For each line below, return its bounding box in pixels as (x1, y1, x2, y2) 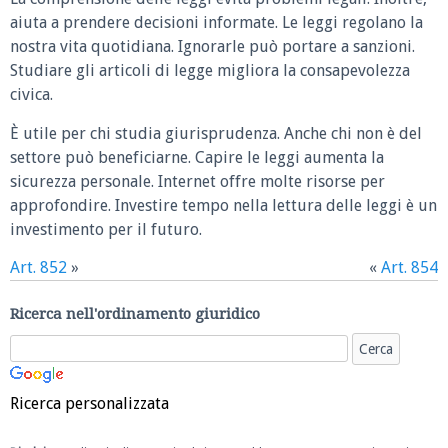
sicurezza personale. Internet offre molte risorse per (10, 171, 385, 191)
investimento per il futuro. (10, 219, 202, 239)
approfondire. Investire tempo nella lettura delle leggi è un (10, 195, 437, 215)
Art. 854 (381, 258, 438, 278)
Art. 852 (10, 258, 67, 278)
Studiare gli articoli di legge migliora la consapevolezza (10, 61, 410, 81)
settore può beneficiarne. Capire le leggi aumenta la (10, 147, 384, 167)
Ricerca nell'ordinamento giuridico (10, 304, 260, 323)
